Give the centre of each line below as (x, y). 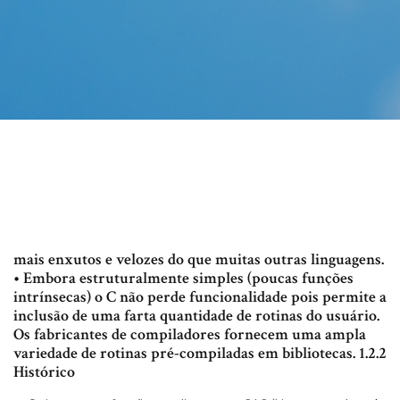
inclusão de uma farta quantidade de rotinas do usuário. (196, 316)
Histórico (44, 372)
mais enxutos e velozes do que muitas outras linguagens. (199, 260)
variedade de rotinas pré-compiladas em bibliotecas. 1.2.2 (200, 354)
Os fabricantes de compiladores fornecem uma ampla (190, 335)
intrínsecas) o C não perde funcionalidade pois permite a (200, 297)
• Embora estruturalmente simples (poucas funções (183, 279)
